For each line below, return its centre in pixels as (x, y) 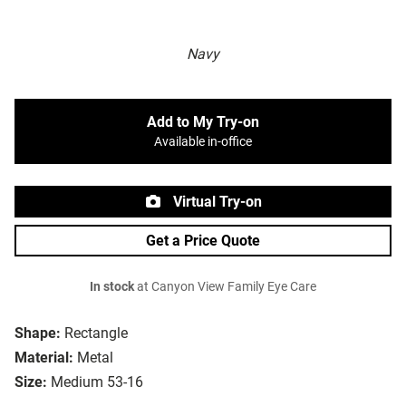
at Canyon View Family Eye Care (225, 287)
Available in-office (203, 142)
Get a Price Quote (203, 241)
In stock (112, 287)
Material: (44, 358)
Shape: (38, 333)
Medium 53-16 (97, 382)
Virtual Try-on (216, 202)
